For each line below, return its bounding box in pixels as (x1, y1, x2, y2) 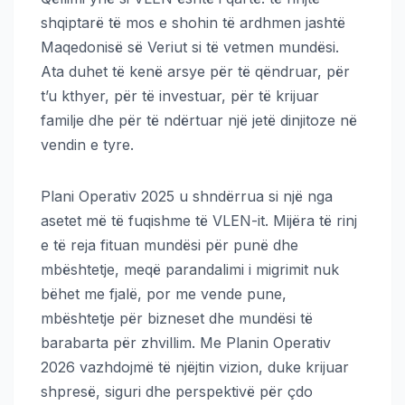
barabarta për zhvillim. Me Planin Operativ (41, 333, 331, 352)
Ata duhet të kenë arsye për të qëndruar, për (41, 61, 350, 80)
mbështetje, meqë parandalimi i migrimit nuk (41, 259, 339, 278)
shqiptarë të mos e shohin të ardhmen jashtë (41, 13, 345, 32)
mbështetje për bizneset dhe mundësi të (41, 308, 313, 327)
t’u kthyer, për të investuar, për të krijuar (41, 86, 319, 105)
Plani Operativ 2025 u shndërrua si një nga (41, 186, 333, 205)
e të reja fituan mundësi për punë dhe (41, 235, 298, 254)
